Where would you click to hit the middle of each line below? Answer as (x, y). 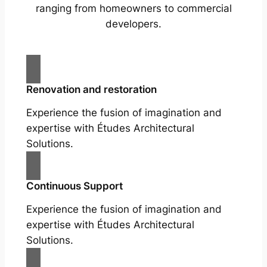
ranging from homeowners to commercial (133, 9)
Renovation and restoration (91, 90)
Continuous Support (74, 186)
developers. (133, 24)
